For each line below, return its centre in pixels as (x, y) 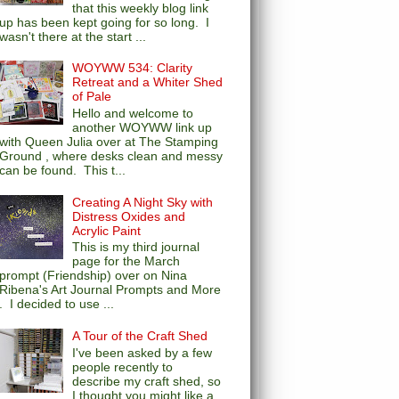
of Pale (92, 97)
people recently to (123, 366)
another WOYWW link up (142, 128)
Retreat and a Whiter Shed (148, 82)
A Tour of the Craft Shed (140, 336)
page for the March (126, 261)
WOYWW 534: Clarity (133, 68)
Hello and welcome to (133, 114)
